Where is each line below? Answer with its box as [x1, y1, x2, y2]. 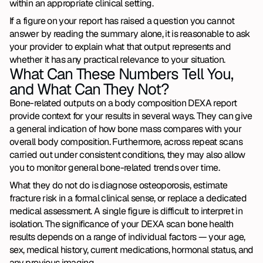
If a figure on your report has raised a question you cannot [9, 15, 235, 27]
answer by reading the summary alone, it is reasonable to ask [9, 28, 250, 40]
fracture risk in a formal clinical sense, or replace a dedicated [9, 192, 247, 204]
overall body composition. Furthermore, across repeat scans [9, 136, 242, 148]
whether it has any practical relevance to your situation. [9, 53, 225, 66]
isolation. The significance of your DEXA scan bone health [9, 218, 234, 230]
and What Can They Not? [9, 79, 170, 99]
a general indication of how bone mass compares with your [9, 123, 242, 135]
